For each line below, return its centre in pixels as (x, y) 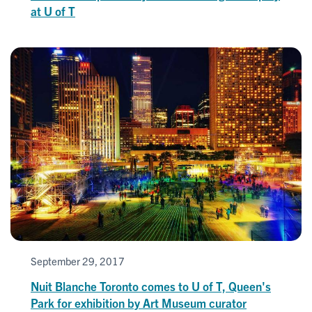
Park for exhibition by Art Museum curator (139, 303)
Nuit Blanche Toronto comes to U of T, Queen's (151, 286)
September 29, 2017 (78, 261)
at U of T (53, 10)
